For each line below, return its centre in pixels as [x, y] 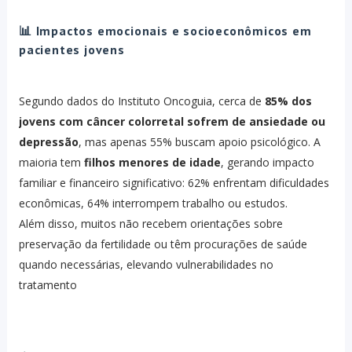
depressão [48, 142]
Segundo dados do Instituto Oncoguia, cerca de [141, 101]
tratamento [48, 285]
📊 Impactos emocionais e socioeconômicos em [165, 31]
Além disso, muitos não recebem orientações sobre [150, 224]
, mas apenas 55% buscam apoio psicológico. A [199, 142]
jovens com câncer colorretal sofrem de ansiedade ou [172, 122]
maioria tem [51, 163]
